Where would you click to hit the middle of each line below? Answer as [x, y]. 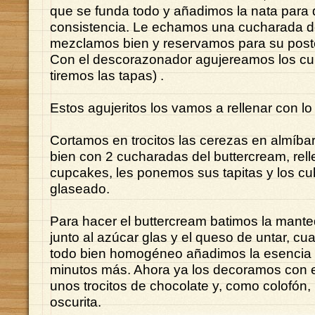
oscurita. [76, 302]
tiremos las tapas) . [107, 75]
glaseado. [80, 188]
